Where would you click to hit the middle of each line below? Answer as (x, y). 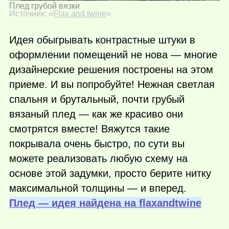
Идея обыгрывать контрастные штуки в (102, 40)
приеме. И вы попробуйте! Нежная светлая (112, 84)
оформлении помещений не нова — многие (113, 54)
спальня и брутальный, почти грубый (97, 99)
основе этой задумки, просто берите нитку (110, 173)
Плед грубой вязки (44, 6)
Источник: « (31, 14)
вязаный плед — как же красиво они (96, 114)
